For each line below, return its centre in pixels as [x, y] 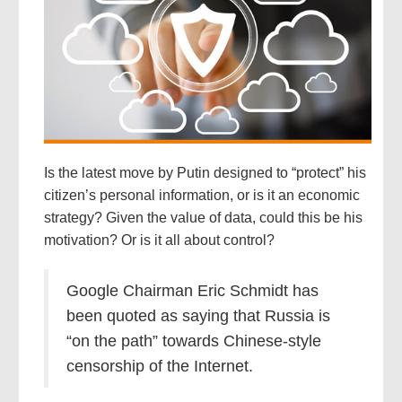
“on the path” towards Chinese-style [193, 341]
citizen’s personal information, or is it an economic [201, 196]
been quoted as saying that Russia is [198, 316]
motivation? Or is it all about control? [159, 240]
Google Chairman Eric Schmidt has [192, 291]
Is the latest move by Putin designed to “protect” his [205, 173]
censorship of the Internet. [159, 367]
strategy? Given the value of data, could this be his [203, 218]
